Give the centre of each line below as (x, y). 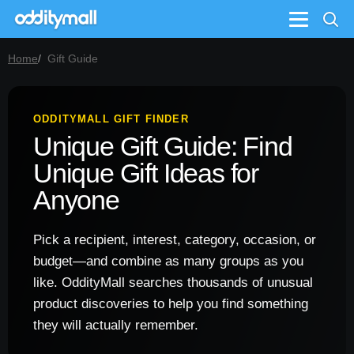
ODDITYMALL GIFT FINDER (111, 119)
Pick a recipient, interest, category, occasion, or (175, 240)
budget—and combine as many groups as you (168, 261)
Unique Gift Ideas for (146, 173)
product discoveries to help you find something (171, 304)
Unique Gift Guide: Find (163, 146)
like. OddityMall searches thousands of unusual (173, 282)
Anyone (76, 200)
